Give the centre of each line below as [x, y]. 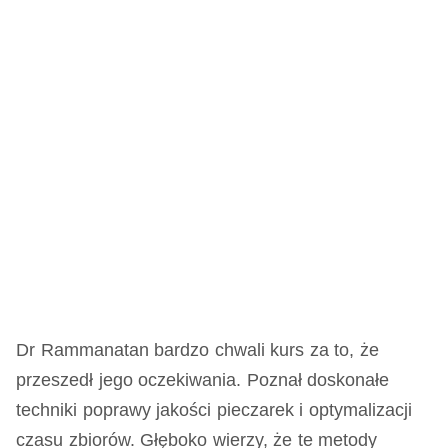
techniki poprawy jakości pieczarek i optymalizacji [214, 410]
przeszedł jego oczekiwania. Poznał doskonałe [203, 380]
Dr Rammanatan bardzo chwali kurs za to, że [197, 350]
